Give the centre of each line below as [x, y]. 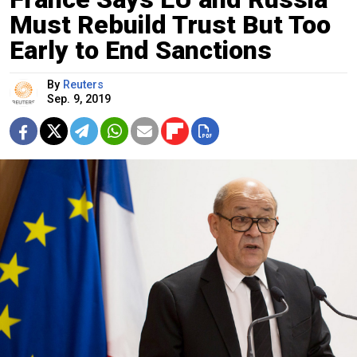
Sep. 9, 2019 [79, 100]
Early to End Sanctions [141, 51]
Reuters [83, 85]
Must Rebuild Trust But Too [170, 25]
